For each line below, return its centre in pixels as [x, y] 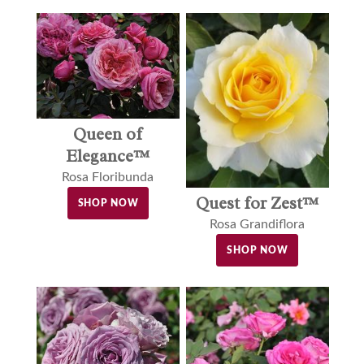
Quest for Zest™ [258, 204]
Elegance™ [108, 156]
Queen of [108, 134]
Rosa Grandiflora [258, 225]
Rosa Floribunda [108, 178]
